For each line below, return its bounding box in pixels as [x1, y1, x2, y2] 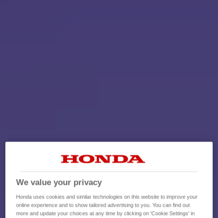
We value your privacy [16, 177, 102, 187]
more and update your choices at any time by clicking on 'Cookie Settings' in [16, 210, 195, 216]
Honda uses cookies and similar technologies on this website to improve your [16, 193, 198, 200]
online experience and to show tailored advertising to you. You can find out [16, 201, 190, 208]
